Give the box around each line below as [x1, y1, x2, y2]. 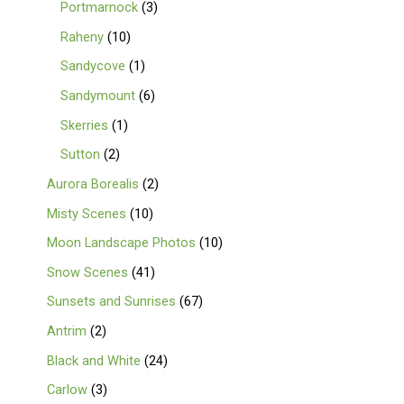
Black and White [47, 352, 142, 369]
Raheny [60, 28, 105, 45]
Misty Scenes [47, 205, 127, 222]
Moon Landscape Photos [47, 234, 197, 252]
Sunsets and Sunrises [47, 293, 177, 310]
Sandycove [60, 58, 126, 75]
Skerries [60, 116, 109, 133]
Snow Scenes [47, 263, 129, 280]
